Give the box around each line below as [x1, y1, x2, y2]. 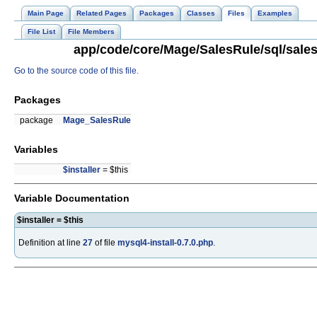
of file [93, 237, 117, 248]
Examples [258, 9, 292, 17]
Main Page [28, 9, 64, 17]
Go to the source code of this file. [14, 66, 139, 76]
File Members [68, 28, 115, 35]
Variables [14, 143, 58, 155]
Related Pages [76, 9, 127, 17]
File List [28, 28, 55, 35]
